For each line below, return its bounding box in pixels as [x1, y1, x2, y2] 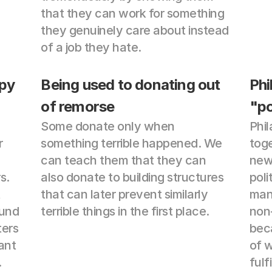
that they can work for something [41, 6, 225, 21]
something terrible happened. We [41, 136, 222, 151]
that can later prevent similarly [41, 187, 208, 202]
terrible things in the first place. [41, 204, 209, 219]
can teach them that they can [41, 153, 206, 168]
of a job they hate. [41, 40, 141, 55]
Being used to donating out [41, 76, 220, 93]
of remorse [41, 98, 115, 115]
